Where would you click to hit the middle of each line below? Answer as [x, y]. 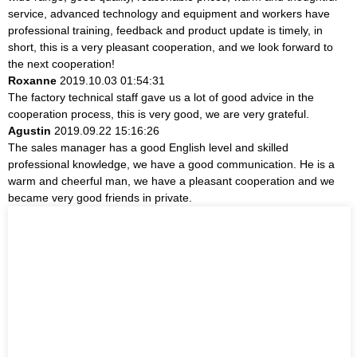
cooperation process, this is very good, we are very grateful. [159, 114]
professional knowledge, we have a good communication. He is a [171, 164]
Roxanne [32, 80]
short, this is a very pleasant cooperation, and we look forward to [171, 47]
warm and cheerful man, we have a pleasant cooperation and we [171, 180]
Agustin [29, 130]
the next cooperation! [61, 63]
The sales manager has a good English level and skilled [148, 147]
